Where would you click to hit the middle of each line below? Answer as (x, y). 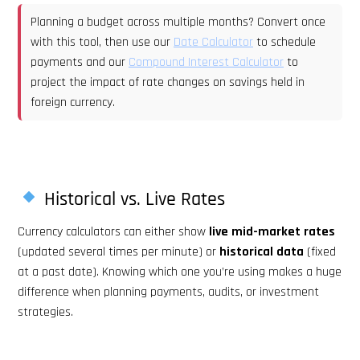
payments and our (80, 62)
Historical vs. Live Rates (133, 199)
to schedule (284, 42)
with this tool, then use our (102, 42)
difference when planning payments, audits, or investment (168, 292)
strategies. (45, 312)
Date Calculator (213, 42)
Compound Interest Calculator (206, 62)
